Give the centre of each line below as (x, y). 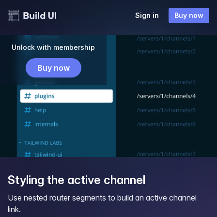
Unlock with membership (53, 47)
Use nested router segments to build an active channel (102, 198)
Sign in (147, 15)
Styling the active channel (77, 180)
